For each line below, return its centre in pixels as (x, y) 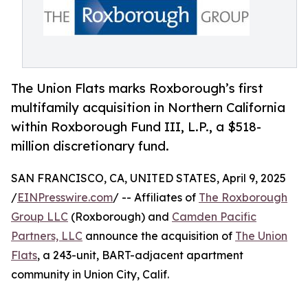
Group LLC (40, 217)
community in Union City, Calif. (90, 275)
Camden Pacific (214, 217)
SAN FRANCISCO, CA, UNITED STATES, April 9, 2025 (148, 178)
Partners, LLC (47, 236)
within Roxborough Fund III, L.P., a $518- (136, 127)
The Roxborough (243, 198)
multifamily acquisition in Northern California (148, 108)
